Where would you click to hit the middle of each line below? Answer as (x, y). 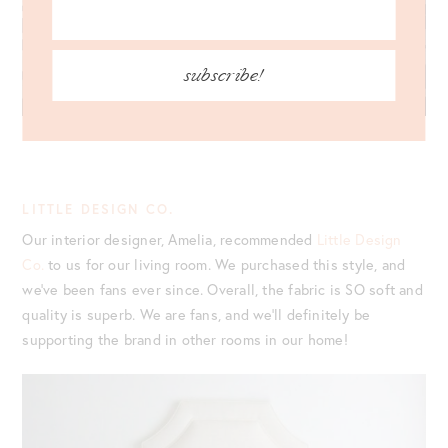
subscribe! (224, 74)
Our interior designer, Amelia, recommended (169, 239)
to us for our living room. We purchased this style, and (225, 264)
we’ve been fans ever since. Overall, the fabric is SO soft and (222, 289)
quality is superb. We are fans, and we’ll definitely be (196, 314)
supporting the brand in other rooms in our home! (185, 339)
